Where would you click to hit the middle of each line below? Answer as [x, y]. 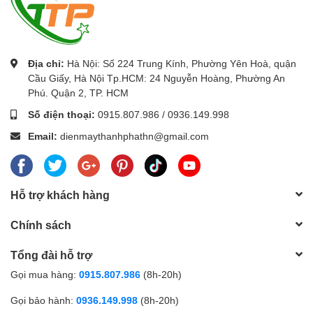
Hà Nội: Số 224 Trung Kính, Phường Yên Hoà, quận [182, 64]
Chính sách [41, 224]
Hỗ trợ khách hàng [60, 194]
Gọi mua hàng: [43, 274]
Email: [44, 136]
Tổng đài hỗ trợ [51, 254]
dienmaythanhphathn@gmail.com [134, 136]
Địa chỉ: [48, 64]
